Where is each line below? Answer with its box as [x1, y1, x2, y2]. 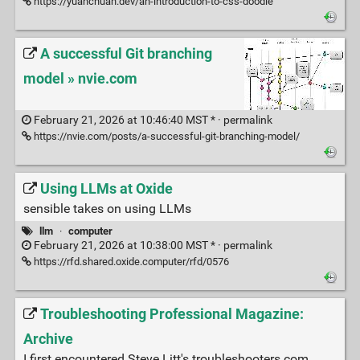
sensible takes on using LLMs [22, 200, 191, 216]
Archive [22, 330, 73, 349]
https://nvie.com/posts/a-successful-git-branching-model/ [31, 129, 300, 142]
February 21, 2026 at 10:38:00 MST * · [31, 238, 223, 252]
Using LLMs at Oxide [39, 179, 173, 198]
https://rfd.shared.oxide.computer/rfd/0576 [31, 255, 229, 268]
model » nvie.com [22, 70, 137, 88]
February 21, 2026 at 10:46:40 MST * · [31, 112, 223, 127]
